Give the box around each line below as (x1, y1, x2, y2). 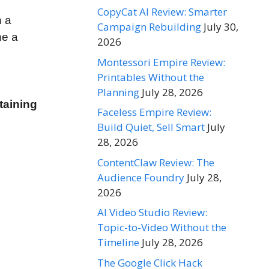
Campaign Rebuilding (97, 20, 201, 34)
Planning (97, 85, 139, 99)
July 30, (204, 20, 238, 34)
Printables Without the (97, 70, 204, 84)
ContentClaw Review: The (97, 155, 214, 169)
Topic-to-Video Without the (97, 220, 226, 235)
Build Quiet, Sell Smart (97, 120, 205, 134)
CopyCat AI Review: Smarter (97, 5, 227, 19)
